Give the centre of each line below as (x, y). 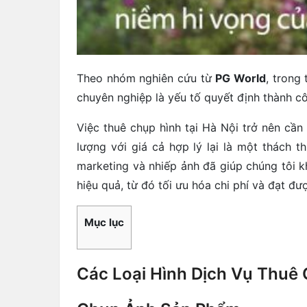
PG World (241, 78)
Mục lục (104, 223)
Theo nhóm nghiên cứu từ (146, 78)
